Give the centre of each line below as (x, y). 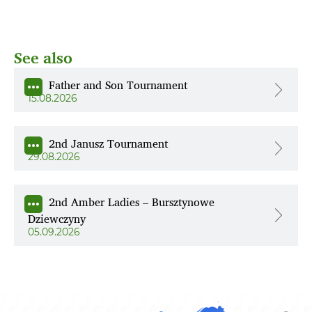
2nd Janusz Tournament (108, 144)
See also (43, 58)
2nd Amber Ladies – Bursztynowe (132, 202)
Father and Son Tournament (118, 85)
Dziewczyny (57, 219)
